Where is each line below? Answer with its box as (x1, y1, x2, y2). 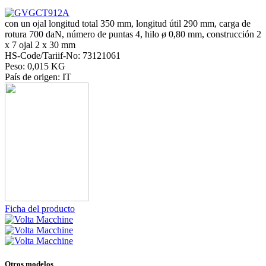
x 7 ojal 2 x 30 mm (5, 40, 75, 50)
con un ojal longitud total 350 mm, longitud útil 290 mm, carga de (5, 18, 251, 29)
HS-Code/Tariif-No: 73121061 (5, 50, 121, 61)
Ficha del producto (5, 204, 75, 214)
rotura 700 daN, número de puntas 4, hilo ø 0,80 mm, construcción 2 (5, 29, 261, 40)
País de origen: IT (5, 72, 71, 83)
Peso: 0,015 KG (5, 61, 65, 72)
